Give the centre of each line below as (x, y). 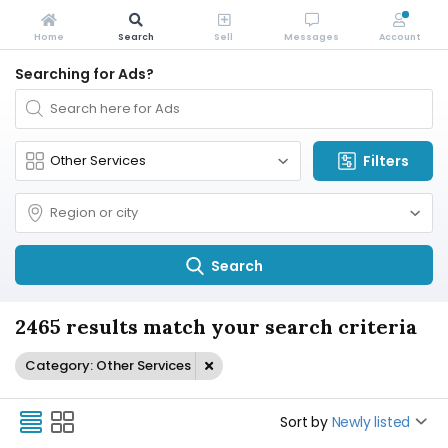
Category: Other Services (108, 365)
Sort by (304, 422)
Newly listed (371, 422)
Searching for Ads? (84, 74)
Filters (386, 161)
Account (399, 37)
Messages (312, 37)
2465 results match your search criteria (216, 326)
